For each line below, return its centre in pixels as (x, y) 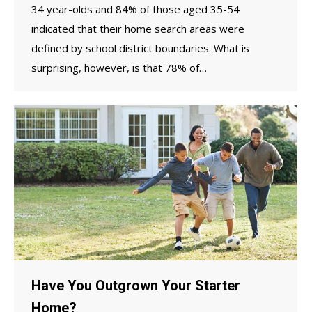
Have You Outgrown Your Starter (136, 285)
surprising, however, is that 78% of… (119, 67)
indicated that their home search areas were (138, 28)
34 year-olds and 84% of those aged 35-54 (135, 9)
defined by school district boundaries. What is (140, 48)
